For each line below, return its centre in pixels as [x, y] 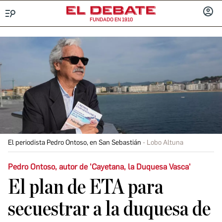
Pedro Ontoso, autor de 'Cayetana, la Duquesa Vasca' [99, 167]
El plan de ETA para [86, 187]
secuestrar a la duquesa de [109, 209]
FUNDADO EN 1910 [111, 20]
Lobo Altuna [165, 142]
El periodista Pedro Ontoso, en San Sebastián [75, 142]
